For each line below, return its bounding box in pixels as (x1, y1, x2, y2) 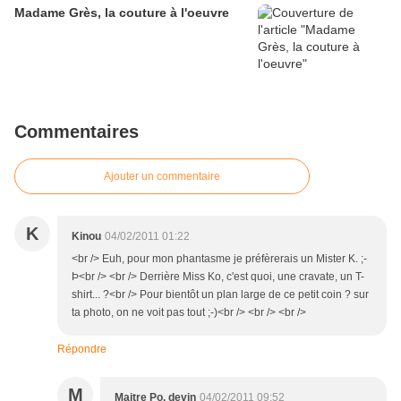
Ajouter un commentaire (104, 170, 220, 183)
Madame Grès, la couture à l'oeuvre (14, 5, 229, 21)
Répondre (57, 343, 107, 356)
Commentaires (14, 122, 139, 142)
